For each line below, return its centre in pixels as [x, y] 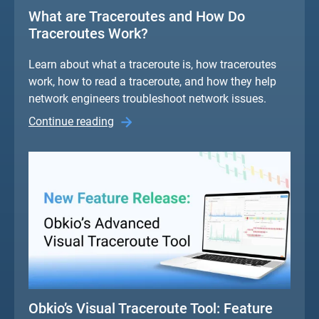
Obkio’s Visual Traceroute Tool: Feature [151, 308]
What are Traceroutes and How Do [137, 16]
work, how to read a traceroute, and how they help [152, 81]
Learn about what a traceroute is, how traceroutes [152, 64]
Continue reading [71, 121]
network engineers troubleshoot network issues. [147, 98]
